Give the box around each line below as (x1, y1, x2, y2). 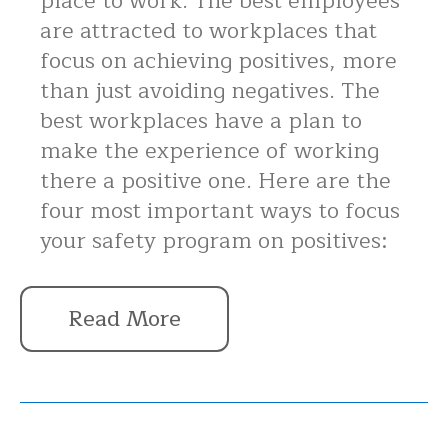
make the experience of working (40, 133, 379, 170)
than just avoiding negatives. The (40, 73, 380, 110)
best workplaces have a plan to (40, 103, 362, 140)
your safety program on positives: (40, 223, 387, 260)
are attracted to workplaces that (40, 13, 377, 50)
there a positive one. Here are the (40, 163, 391, 200)
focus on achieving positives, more (40, 43, 397, 80)
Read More (68, 301, 181, 338)
